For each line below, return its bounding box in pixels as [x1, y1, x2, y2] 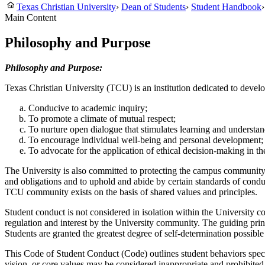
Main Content [5, 12, 56, 22]
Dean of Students [121, 2, 186, 12]
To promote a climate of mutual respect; [28, 113, 176, 124]
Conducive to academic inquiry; [28, 102, 147, 113]
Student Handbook [191, 2, 261, 12]
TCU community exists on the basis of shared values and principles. [5, 186, 257, 197]
